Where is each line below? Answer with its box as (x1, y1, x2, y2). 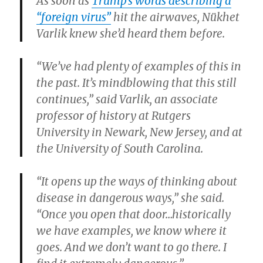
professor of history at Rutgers (36, 109, 191, 123)
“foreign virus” (36, 10, 112, 25)
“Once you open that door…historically (36, 207, 231, 222)
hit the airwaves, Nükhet (111, 10, 240, 25)
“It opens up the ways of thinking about (36, 174, 238, 189)
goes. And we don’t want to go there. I (36, 240, 227, 255)
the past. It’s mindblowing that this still (36, 76, 237, 90)
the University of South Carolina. (36, 141, 204, 156)
